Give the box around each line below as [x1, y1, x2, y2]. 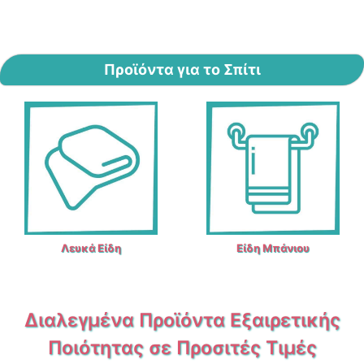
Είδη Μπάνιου [236, 240, 310, 254]
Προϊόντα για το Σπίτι [103, 61, 261, 79]
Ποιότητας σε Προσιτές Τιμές [47, 336, 317, 359]
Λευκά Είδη [61, 240, 121, 254]
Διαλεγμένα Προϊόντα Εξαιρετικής [24, 308, 340, 331]
